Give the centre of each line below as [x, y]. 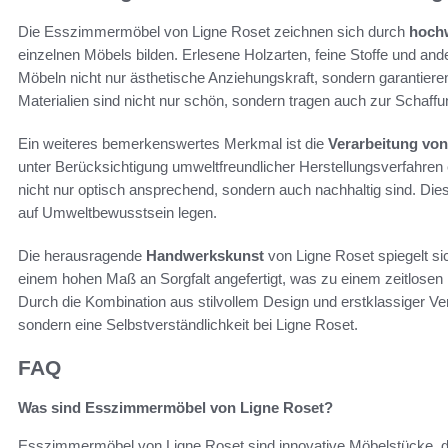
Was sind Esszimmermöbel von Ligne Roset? [175, 408]
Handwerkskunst [205, 255]
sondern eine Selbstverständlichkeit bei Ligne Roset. [188, 324]
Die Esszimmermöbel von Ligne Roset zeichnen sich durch [213, 31]
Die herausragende [82, 255]
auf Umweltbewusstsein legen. [117, 212]
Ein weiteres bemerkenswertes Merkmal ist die [173, 143]
